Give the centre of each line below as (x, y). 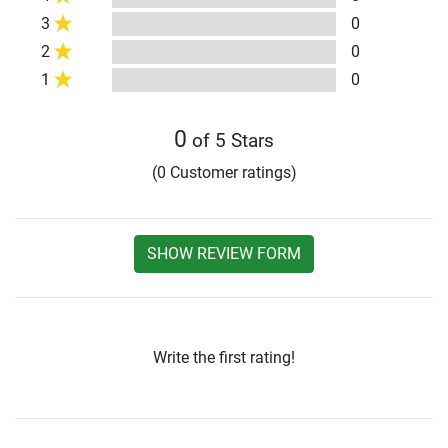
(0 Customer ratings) (224, 173)
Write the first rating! (224, 358)
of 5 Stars (230, 141)
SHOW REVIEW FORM (224, 254)
